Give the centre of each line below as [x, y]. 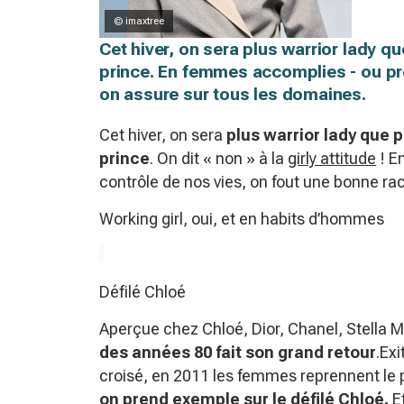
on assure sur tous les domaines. [233, 94]
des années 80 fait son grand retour [238, 352]
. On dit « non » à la [219, 158]
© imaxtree [139, 21]
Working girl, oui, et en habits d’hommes [242, 219]
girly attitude [332, 158]
